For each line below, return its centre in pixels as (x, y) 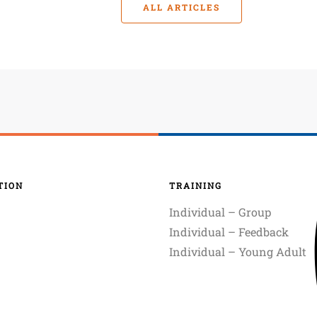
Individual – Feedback (229, 232)
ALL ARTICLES (181, 7)
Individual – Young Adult (238, 252)
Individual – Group (220, 212)
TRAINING (196, 186)
